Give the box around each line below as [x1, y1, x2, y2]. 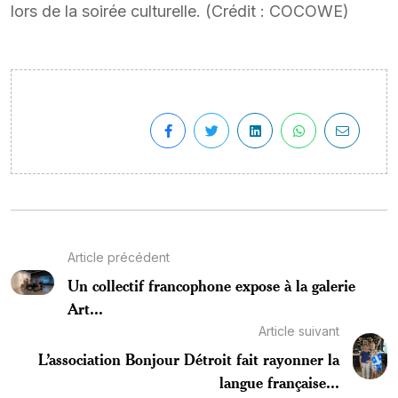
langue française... [219, 371, 340, 392]
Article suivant [259, 322, 340, 338]
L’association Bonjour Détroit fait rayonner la [38, 348, 340, 369]
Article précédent [67, 249, 170, 265]
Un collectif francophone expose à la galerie [67, 275, 355, 295]
